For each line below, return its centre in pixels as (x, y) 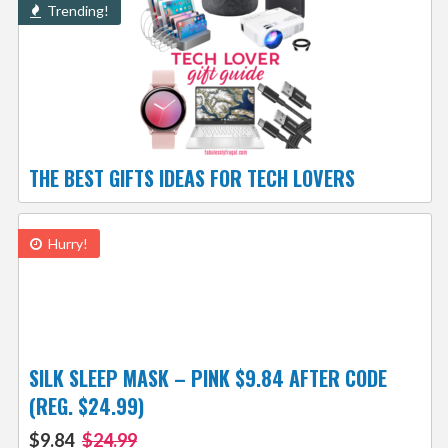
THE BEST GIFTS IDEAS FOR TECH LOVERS (191, 178)
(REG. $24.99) (86, 406)
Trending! (76, 11)
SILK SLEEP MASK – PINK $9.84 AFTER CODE (207, 378)
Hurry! (66, 244)
